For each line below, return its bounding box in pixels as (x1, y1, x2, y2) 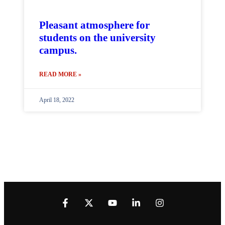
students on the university (39, 32, 156, 44)
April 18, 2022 (39, 96, 74, 103)
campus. (39, 44, 77, 56)
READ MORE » (39, 71, 81, 78)
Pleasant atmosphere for (39, 19, 150, 31)
